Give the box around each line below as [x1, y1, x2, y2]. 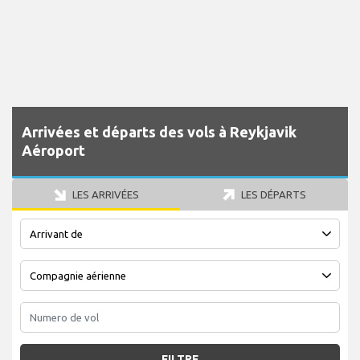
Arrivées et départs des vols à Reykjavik [22, 124, 297, 141]
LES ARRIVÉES [69, 189, 139, 201]
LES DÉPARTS [238, 189, 306, 201]
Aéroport [22, 142, 85, 159]
